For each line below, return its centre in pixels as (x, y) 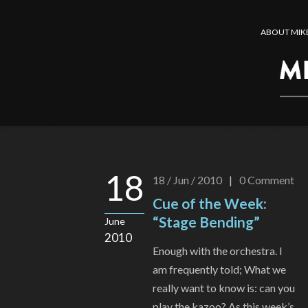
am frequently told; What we (219, 269)
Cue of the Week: (210, 203)
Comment (271, 180)
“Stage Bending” (206, 222)
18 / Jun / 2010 (187, 180)
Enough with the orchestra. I (218, 251)
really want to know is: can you (224, 288)
